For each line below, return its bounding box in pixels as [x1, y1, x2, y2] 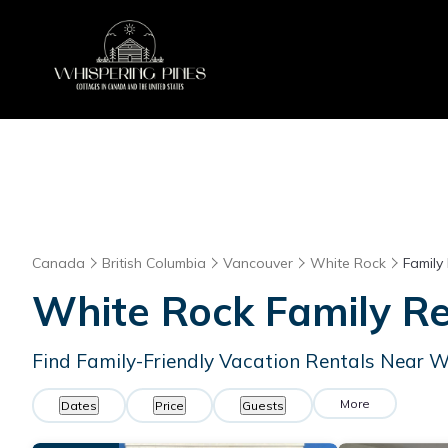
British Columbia [102, 253, 206, 272]
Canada [32, 253, 85, 272]
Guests [242, 397, 284, 413]
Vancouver [223, 253, 293, 272]
